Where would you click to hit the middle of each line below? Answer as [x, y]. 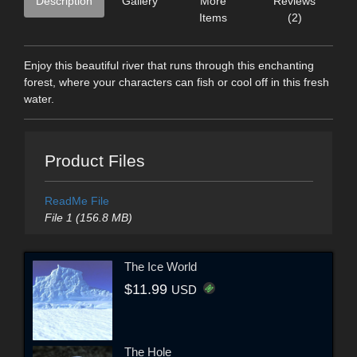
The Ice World [161, 267]
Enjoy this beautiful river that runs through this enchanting [169, 66]
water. [39, 99]
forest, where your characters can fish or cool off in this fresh [177, 82]
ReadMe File [76, 200]
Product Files [94, 160]
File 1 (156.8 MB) [88, 217]
